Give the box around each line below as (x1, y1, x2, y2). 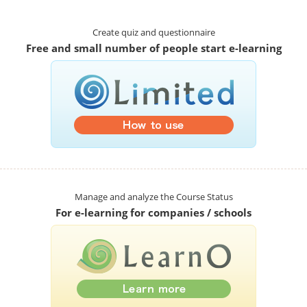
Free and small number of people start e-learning (25, 40, 282, 55)
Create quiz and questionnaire (92, 26, 215, 38)
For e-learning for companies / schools (56, 205, 251, 219)
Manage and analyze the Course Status (74, 191, 233, 203)
